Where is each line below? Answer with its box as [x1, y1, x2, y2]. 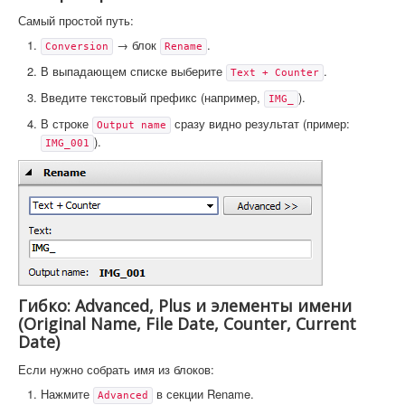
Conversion [45, 40, 108, 52]
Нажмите [41, 384, 93, 402]
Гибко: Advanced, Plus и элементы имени [18, 294, 352, 316]
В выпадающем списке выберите [41, 61, 226, 80]
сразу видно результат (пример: [171, 114, 350, 132]
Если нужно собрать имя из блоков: [18, 360, 214, 378]
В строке [41, 114, 92, 132]
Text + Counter [231, 66, 319, 79]
